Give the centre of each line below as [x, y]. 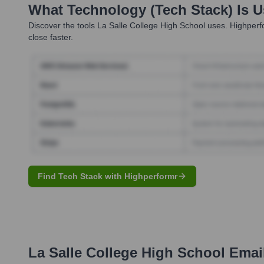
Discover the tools [62, 26]
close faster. [51, 37]
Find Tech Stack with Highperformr [108, 176]
